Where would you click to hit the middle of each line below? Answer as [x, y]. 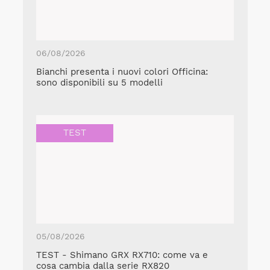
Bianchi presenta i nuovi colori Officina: [122, 71]
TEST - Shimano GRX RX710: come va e [122, 255]
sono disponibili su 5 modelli [99, 82]
